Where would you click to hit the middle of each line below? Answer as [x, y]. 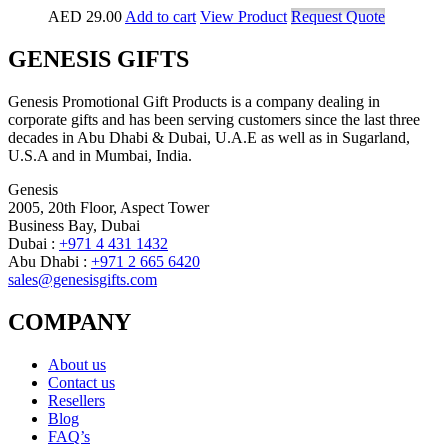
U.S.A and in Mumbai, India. [100, 156]
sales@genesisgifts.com [82, 280]
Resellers [76, 401]
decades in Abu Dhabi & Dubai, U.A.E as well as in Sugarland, [209, 138]
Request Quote [338, 17]
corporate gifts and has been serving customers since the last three [214, 120]
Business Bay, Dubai [74, 226]
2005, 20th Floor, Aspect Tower [108, 208]
